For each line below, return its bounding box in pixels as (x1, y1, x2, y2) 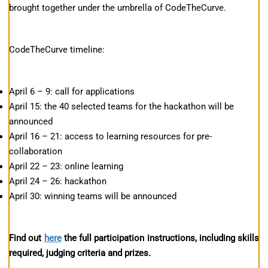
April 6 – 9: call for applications (9, 86, 135, 97)
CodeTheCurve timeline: (9, 44, 105, 55)
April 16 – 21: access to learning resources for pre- (9, 130, 212, 142)
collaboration (9, 145, 62, 157)
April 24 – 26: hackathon (9, 175, 106, 187)
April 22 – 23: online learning (9, 160, 123, 172)
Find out (9, 232, 44, 243)
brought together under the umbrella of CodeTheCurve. (9, 2, 226, 13)
